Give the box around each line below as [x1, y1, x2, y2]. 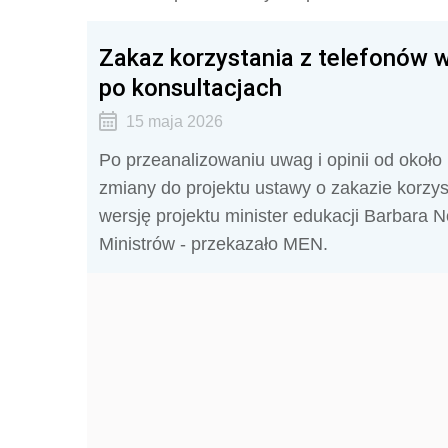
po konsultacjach [99, 73, 282, 102]
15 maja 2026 [125, 113, 223, 130]
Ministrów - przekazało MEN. [99, 234, 328, 254]
